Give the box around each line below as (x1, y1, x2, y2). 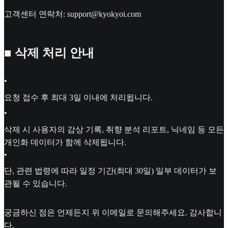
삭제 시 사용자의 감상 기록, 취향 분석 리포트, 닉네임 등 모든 (4, 125, 224, 134)
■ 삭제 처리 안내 (4, 46, 94, 60)
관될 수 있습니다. (4, 179, 67, 188)
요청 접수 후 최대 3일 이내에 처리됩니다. (4, 93, 153, 102)
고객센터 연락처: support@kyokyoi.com (4, 10, 141, 19)
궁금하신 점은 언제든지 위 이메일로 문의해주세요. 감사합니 (4, 208, 222, 217)
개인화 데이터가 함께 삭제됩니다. (4, 137, 126, 147)
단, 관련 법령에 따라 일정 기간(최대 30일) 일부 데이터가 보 (4, 166, 217, 176)
